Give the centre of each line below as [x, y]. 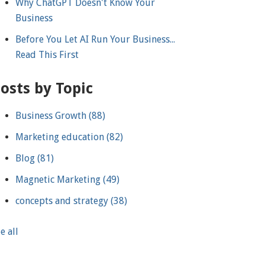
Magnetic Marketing [59, 180]
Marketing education [61, 137]
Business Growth [52, 116]
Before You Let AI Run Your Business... [96, 39]
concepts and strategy [63, 201]
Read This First [47, 55]
